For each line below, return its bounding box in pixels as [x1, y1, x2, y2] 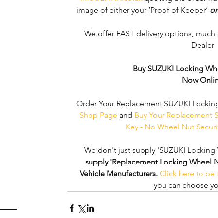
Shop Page [79, 110, 117, 120]
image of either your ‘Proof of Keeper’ [76, 5, 210, 15]
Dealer [191, 40, 216, 50]
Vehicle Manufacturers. [80, 169, 158, 178]
